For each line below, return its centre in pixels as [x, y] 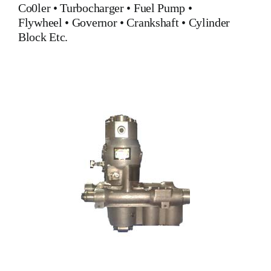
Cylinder [209, 22]
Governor [94, 22]
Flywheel [42, 22]
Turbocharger [92, 8]
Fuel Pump [159, 8]
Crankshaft [153, 22]
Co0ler [34, 8]
